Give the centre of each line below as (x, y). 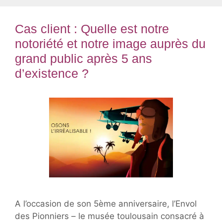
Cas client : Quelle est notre (92, 29)
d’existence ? (52, 74)
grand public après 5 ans (83, 59)
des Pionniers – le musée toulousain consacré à (110, 216)
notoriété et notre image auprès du (110, 44)
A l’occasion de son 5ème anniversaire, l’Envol (106, 203)
